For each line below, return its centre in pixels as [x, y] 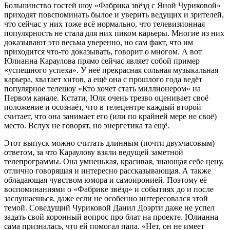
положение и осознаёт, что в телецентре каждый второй [103, 107]
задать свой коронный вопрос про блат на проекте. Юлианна [111, 217]
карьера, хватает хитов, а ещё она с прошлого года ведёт [103, 79]
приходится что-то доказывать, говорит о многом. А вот [103, 51]
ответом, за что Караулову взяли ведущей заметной [94, 152]
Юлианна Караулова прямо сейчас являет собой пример [102, 61]
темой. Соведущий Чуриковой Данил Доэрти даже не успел [109, 207]
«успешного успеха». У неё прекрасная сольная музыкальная [111, 70]
